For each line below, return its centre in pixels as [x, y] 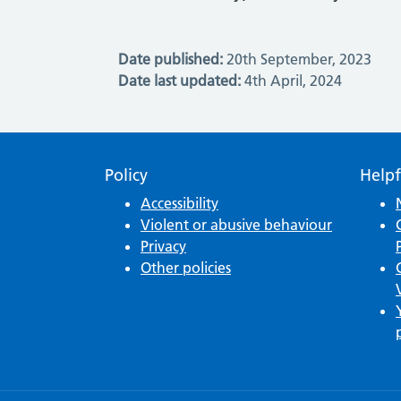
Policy [126, 175]
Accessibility [179, 204]
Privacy [163, 247]
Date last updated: [179, 81]
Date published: [171, 60]
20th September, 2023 [297, 60]
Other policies [186, 268]
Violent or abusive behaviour [236, 225]
